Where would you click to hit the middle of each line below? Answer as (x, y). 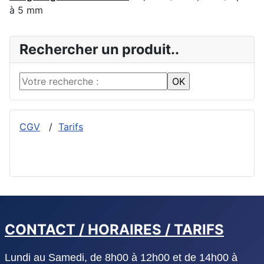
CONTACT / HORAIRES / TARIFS (114, 230)
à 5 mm (26, 10)
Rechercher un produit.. (99, 49)
